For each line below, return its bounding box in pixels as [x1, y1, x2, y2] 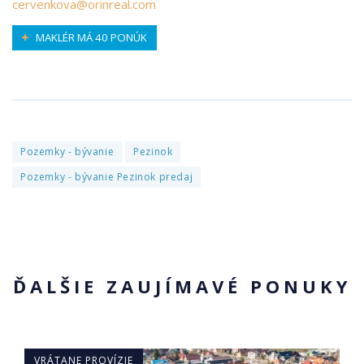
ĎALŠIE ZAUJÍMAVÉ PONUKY [12, 274, 352, 299]
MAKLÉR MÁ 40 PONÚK [33, 30, 147, 45]
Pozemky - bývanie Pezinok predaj [20, 170, 193, 184]
